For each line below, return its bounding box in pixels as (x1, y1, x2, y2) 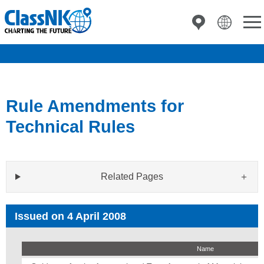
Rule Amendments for (6, 97, 184, 115)
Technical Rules (6, 117, 135, 136)
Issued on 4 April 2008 (15, 210, 126, 222)
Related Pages (101, 171, 164, 181)
